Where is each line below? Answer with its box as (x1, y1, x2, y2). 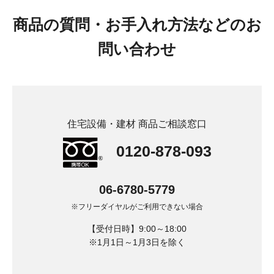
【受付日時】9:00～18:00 (87, 224, 187, 234)
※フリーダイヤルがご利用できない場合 (71, 202, 203, 211)
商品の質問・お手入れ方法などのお (12, 16, 262, 33)
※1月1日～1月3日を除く (89, 237, 185, 247)
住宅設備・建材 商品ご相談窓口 (67, 119, 207, 129)
